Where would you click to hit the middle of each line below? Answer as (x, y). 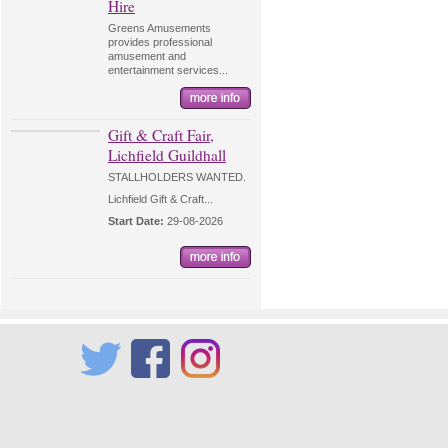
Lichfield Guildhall (167, 155)
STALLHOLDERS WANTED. (177, 177)
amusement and (147, 56)
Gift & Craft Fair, (161, 135)
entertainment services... (168, 70)
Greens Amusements (159, 28)
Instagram (205, 387)
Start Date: (136, 221)
